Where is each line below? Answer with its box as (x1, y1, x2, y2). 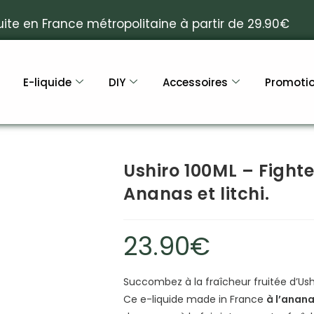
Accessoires (163, 74, 228, 90)
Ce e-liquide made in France (123, 292, 266, 306)
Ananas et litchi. (123, 182, 270, 205)
